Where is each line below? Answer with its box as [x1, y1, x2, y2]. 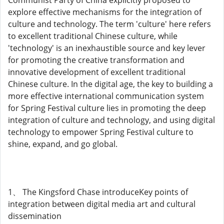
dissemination [8, 210, 61, 221]
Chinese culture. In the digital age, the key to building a [8, 78, 213, 89]
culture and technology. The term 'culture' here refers [8, 18, 211, 29]
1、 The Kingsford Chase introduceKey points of [8, 186, 188, 197]
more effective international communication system [8, 90, 204, 101]
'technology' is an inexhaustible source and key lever [8, 42, 205, 53]
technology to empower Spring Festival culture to [8, 126, 193, 137]
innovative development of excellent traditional [8, 66, 185, 77]
